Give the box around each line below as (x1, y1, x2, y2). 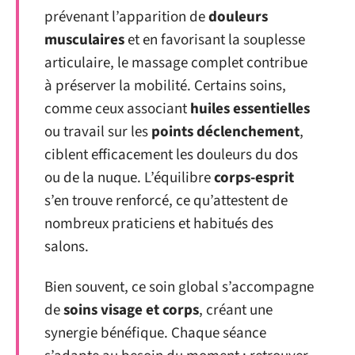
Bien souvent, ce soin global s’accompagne (44, 277, 314, 298)
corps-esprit (214, 166, 294, 189)
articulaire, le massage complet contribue (44, 52, 307, 74)
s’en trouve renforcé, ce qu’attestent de (44, 189, 288, 212)
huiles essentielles (190, 97, 310, 120)
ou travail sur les (44, 120, 151, 143)
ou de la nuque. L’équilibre (44, 166, 214, 189)
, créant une (199, 300, 273, 321)
